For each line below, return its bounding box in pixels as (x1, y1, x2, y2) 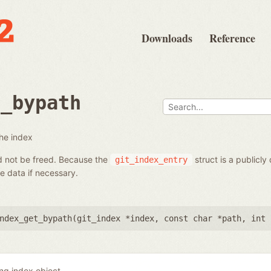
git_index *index (77, 213, 154, 223)
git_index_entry (115, 154, 188, 165)
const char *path (164, 213, 241, 223)
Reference (209, 30, 255, 46)
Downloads (142, 30, 192, 46)
